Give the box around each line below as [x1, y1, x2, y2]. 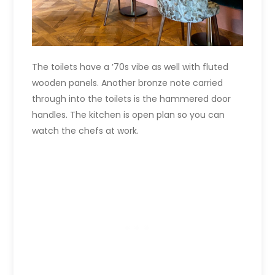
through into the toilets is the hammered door [32, 93, 231, 106]
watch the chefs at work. [32, 125, 139, 137]
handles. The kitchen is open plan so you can [32, 109, 225, 122]
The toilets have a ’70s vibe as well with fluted [32, 61, 229, 74]
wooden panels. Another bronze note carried [32, 77, 223, 90]
